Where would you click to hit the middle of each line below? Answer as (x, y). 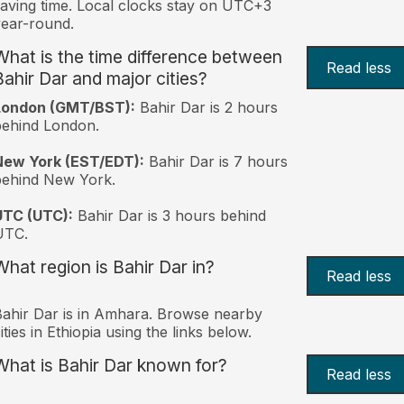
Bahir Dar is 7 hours (216, 161)
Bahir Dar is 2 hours (206, 107)
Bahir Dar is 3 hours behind (169, 215)
